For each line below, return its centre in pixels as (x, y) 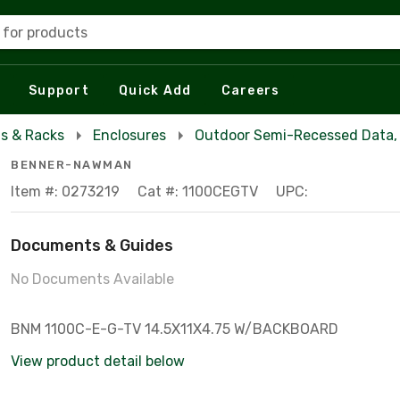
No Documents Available (92, 279)
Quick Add (155, 90)
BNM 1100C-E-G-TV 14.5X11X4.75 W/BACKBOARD (242, 329)
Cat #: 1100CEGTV (198, 192)
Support (59, 90)
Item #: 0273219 (65, 192)
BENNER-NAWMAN (72, 165)
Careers (250, 90)
